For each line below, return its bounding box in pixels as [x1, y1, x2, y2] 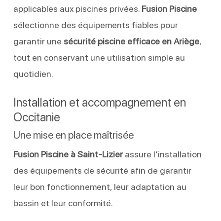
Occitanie [13, 110, 60, 124]
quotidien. [13, 68, 53, 79]
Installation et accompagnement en [13, 95, 186, 110]
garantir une [13, 36, 64, 46]
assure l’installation [122, 148, 202, 159]
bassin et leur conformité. [13, 197, 113, 208]
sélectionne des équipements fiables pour [13, 19, 178, 30]
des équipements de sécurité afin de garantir [13, 165, 191, 176]
